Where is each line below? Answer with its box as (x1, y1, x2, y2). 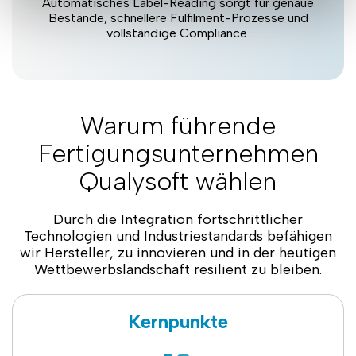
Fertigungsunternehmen (37, 138, 319, 168)
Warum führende (80, 110, 276, 141)
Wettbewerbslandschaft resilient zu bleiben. (34, 261, 322, 278)
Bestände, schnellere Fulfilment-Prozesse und (48, 10, 308, 25)
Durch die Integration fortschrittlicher (53, 211, 303, 228)
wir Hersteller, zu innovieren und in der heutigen (20, 244, 336, 261)
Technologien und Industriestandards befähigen (24, 227, 332, 245)
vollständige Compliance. (106, 25, 250, 41)
